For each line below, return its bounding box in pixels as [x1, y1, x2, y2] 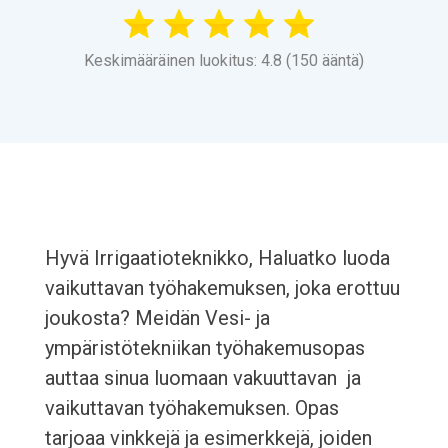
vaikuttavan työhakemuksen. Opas [44, 396, 339, 421]
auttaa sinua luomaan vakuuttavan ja [44, 366, 361, 391]
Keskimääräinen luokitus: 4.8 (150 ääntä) [84, 51, 364, 71]
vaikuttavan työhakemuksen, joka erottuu [44, 276, 400, 301]
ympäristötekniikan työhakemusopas [44, 336, 365, 361]
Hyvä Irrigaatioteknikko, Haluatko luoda [44, 246, 390, 271]
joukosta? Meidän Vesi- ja [44, 306, 270, 331]
